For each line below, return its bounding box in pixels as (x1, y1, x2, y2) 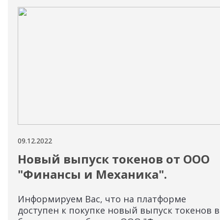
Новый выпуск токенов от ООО (18, 151, 210, 167)
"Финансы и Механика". (18, 166, 167, 182)
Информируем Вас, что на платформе (18, 193, 186, 205)
